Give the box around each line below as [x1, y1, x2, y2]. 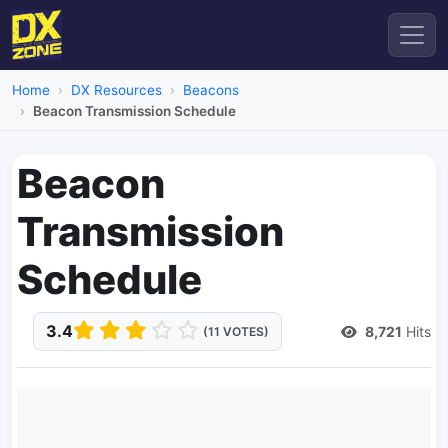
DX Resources [71, 82, 162, 98]
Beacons [183, 82, 239, 98]
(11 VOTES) [203, 324, 269, 339]
